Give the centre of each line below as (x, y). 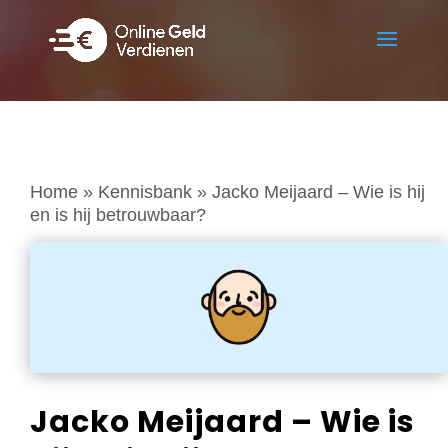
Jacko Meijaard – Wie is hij (318, 191)
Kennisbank (145, 191)
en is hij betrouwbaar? (118, 214)
